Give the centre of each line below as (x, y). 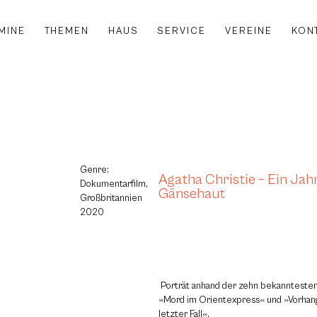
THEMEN (67, 31)
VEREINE (249, 31)
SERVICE (182, 31)
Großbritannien (111, 198)
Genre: (95, 170)
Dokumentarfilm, (114, 184)
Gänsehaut (192, 194)
